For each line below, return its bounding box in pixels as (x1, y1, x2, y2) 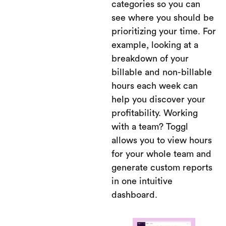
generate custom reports (111, 163, 212, 172)
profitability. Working (111, 108, 198, 118)
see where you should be (111, 13, 214, 22)
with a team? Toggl (111, 122, 188, 131)
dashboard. (111, 190, 157, 199)
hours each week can (111, 81, 198, 90)
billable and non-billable (111, 68, 212, 77)
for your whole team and (111, 149, 211, 158)
